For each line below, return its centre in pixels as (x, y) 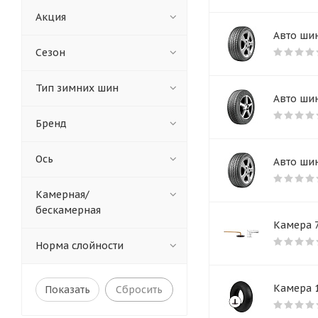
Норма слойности (79, 246)
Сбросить (139, 290)
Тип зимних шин (77, 88)
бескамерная (68, 210)
